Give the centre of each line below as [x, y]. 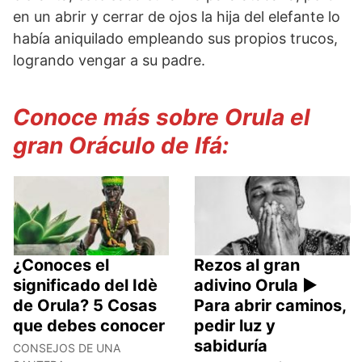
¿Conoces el [61, 265]
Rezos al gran [247, 265]
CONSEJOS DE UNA [67, 347]
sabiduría [231, 345]
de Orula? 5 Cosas [85, 305]
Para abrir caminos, [270, 305]
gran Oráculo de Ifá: [121, 145]
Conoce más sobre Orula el [162, 117]
